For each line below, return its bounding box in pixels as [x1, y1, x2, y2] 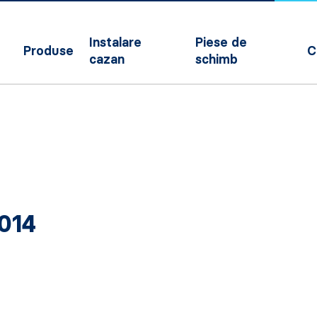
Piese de [195, 35, 247, 50]
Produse [23, 43, 74, 59]
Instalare [89, 35, 142, 50]
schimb [195, 52, 238, 67]
